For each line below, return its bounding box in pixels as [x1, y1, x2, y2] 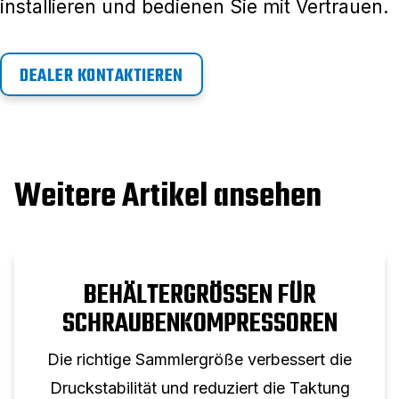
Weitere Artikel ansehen [14, 171, 322, 223]
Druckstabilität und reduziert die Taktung [49, 378, 350, 397]
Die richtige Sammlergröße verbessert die [47, 349, 352, 369]
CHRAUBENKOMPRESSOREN [61, 303, 338, 345]
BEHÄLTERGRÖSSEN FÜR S [83, 274, 316, 316]
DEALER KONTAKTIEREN [20, 61, 183, 90]
